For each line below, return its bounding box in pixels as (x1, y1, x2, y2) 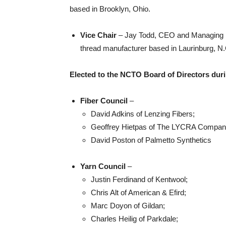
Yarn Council (80, 162, 126, 171)
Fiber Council (80, 96, 128, 105)
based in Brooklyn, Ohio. (70, 5, 150, 13)
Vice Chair (80, 31, 117, 39)
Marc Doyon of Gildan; (91, 201, 165, 210)
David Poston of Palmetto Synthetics (91, 136, 211, 144)
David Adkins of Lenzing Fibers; (91, 109, 195, 118)
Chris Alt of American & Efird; (91, 188, 186, 197)
